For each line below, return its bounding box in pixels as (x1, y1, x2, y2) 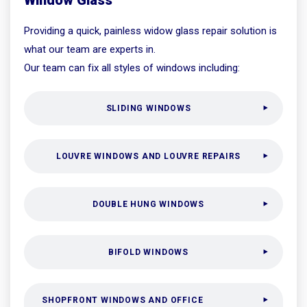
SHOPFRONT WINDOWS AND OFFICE (42, 295, 204, 305)
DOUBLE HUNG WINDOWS (92, 199, 205, 209)
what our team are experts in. (24, 42, 156, 56)
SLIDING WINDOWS (106, 103, 191, 113)
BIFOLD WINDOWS (108, 247, 189, 257)
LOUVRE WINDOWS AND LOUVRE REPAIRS (56, 151, 241, 161)
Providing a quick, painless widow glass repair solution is (24, 24, 277, 37)
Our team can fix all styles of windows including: (24, 61, 240, 74)
